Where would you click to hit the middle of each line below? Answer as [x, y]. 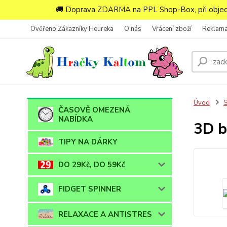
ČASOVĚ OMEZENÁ [94, 110]
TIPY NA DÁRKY [88, 142]
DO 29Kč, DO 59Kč [92, 165]
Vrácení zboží [172, 29]
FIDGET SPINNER [90, 189]
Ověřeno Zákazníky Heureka [72, 29]
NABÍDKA [75, 119]
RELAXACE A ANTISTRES [105, 214]
